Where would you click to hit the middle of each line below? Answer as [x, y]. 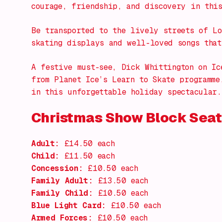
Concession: [57, 168]
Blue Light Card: [69, 205]
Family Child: [62, 193]
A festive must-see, [76, 67]
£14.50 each [87, 143]
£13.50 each [121, 181]
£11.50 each [87, 156]
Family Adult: [62, 181]
